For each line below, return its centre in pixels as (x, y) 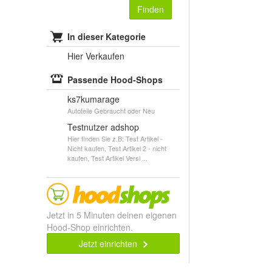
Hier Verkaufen (96, 56)
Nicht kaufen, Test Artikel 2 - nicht (117, 148)
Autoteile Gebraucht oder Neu (111, 110)
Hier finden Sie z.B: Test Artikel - (115, 138)
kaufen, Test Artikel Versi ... (107, 158)
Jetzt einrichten (110, 243)
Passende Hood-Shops (115, 80)
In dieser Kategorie (107, 36)
